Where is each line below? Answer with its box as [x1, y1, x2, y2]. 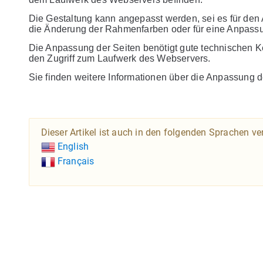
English [55, 141, 89, 152]
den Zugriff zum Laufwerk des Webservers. [28, 53, 211, 63]
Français [55, 155, 95, 167]
